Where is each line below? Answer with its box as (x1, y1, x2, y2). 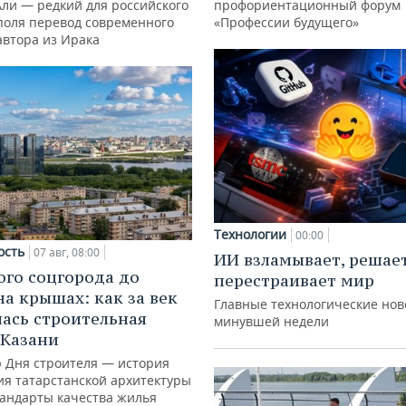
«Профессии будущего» (214, 13, 359, 31)
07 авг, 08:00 (34, 244, 100, 260)
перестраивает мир (214, 269, 374, 291)
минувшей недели (214, 312, 329, 330)
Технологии (214, 225, 286, 243)
